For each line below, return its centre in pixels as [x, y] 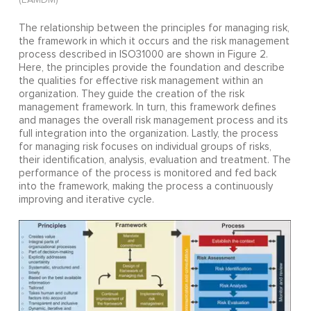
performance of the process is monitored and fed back [147, 173]
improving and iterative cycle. [86, 199]
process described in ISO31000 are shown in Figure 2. [143, 54]
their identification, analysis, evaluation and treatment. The [154, 160]
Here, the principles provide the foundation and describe [151, 67]
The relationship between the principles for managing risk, [154, 28]
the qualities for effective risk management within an [141, 81]
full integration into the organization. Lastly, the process [148, 133]
